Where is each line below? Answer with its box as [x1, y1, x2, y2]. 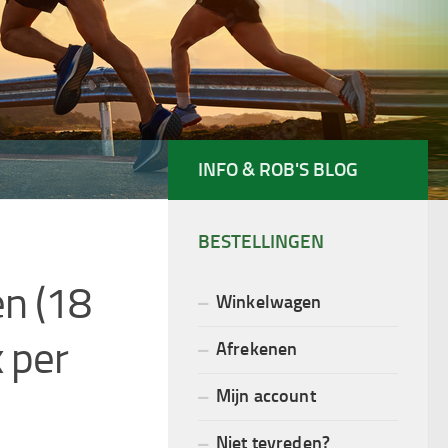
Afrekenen [216, 337, 298, 359]
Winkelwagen [216, 290, 322, 312]
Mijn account [216, 384, 316, 406]
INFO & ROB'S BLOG [198, 157, 358, 181]
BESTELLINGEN [198, 229, 324, 253]
